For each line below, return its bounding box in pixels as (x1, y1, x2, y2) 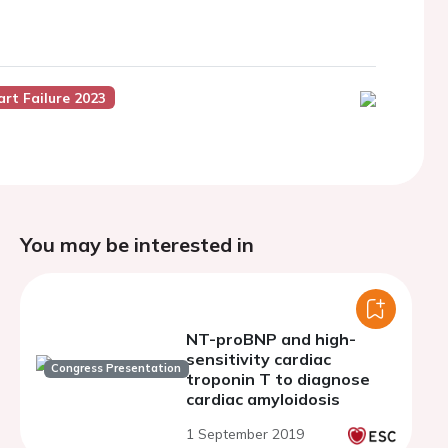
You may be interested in (20, 232, 254, 257)
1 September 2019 (186, 425, 304, 443)
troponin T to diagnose (186, 369, 370, 389)
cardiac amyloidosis (186, 389, 340, 409)
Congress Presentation (51, 361, 182, 376)
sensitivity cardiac (186, 349, 331, 369)
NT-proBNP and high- (186, 329, 356, 349)
